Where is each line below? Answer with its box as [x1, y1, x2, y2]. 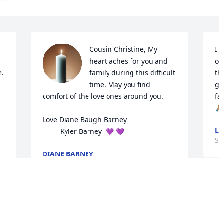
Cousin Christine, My [89, 44, 158, 54]
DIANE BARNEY [43, 149, 94, 159]
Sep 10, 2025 [43, 159, 85, 169]
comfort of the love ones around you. [43, 91, 166, 101]
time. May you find [89, 80, 151, 89]
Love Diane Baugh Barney [43, 115, 129, 125]
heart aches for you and [89, 56, 168, 66]
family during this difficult [89, 68, 175, 78]
